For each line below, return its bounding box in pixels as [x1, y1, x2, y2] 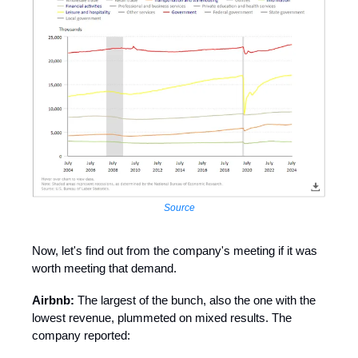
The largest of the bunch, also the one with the [74, 292, 316, 307]
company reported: [32, 328, 130, 342]
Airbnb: [32, 292, 74, 307]
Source [163, 201, 195, 213]
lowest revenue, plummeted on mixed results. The [32, 310, 292, 324]
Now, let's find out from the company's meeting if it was [32, 243, 317, 257]
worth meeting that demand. [32, 261, 177, 275]
